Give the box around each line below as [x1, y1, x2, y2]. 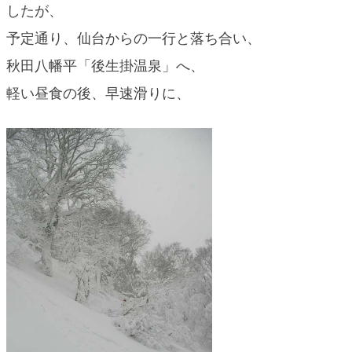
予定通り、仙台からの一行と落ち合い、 [6, 30, 261, 47]
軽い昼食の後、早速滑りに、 [6, 85, 190, 102]
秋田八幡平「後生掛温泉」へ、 [6, 57, 204, 75]
